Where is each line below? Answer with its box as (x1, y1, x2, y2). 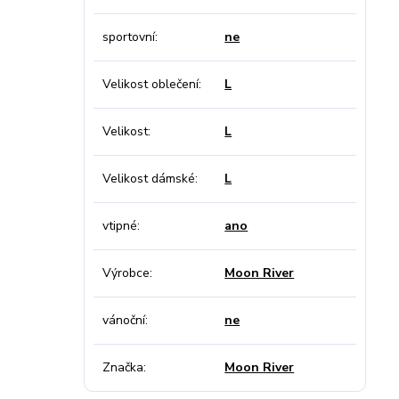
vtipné (102, 217, 137, 234)
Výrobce (102, 265, 150, 281)
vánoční (102, 312, 145, 329)
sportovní (102, 28, 155, 45)
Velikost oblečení (102, 76, 199, 93)
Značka (102, 359, 143, 376)
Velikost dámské (102, 170, 195, 187)
